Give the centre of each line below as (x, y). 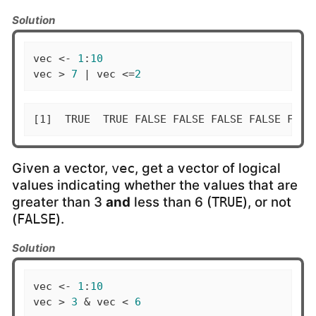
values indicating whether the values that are (155, 186)
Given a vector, (62, 169)
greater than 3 (59, 202)
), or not (267, 202)
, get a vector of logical (208, 169)
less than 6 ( (171, 202)
